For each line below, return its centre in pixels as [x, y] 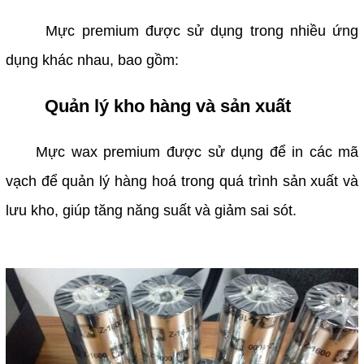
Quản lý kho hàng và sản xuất [167, 106]
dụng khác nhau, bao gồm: [92, 61]
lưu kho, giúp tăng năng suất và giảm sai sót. [151, 211]
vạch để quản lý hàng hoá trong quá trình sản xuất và [182, 182]
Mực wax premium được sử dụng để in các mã [182, 152]
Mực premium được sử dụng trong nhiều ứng [182, 31]
